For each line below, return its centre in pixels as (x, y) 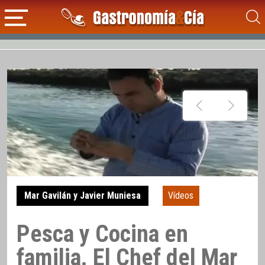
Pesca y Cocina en (102, 234)
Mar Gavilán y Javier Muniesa (82, 196)
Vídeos (181, 196)
